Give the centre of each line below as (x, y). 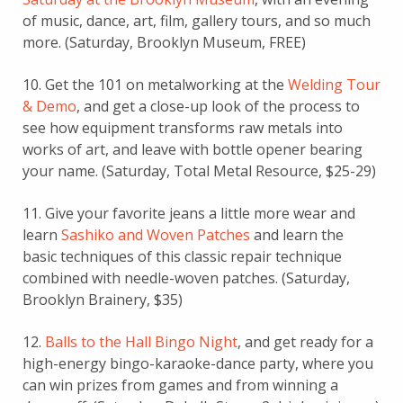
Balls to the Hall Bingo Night (141, 341)
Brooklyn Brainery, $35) (103, 299)
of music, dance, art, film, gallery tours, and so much (197, 20)
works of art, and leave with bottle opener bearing (193, 149)
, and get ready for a (305, 341)
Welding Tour (334, 84)
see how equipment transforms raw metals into (183, 127)
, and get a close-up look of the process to (218, 106)
